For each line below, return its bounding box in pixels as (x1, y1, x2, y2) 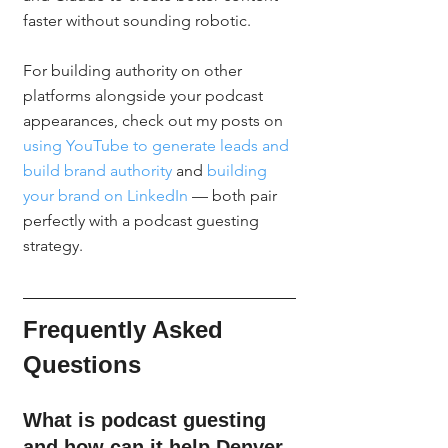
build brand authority (23, 161, 172, 180)
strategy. (23, 236, 83, 255)
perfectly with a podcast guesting (23, 211, 263, 230)
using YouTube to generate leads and (23, 136, 293, 155)
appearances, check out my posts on (23, 111, 287, 130)
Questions (23, 351, 141, 378)
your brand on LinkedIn (23, 186, 188, 205)
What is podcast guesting (23, 409, 272, 431)
